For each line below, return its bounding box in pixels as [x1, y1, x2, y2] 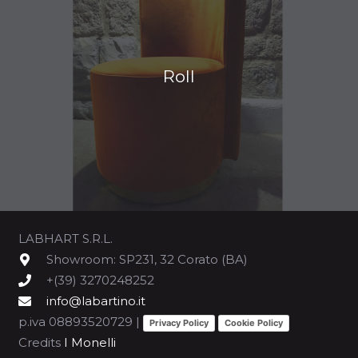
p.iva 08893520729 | [18, 314, 143, 330]
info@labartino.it [46, 293, 146, 309]
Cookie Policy [224, 316, 283, 328]
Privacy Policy [149, 316, 209, 328]
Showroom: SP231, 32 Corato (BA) [46, 252, 249, 268]
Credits [18, 335, 64, 351]
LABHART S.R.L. [18, 231, 113, 247]
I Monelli [63, 335, 116, 351]
